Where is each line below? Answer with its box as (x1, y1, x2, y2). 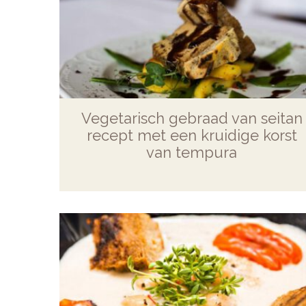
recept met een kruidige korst (86, 126, 297, 144)
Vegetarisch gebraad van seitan (81, 109, 303, 127)
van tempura (146, 143, 238, 161)
